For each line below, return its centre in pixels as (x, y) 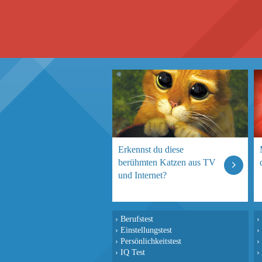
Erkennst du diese (151, 149)
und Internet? (142, 175)
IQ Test (133, 252)
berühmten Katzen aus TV (167, 162)
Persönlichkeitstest (151, 241)
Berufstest (137, 219)
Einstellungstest (146, 230)
